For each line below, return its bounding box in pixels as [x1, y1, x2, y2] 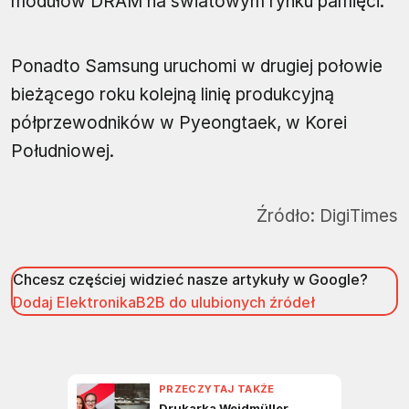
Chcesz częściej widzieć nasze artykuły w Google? [13, 270, 368, 289]
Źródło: [257, 205, 315, 227]
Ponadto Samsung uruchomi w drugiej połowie [11, 56, 383, 78]
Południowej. [11, 141, 114, 163]
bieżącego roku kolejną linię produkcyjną [11, 84, 334, 106]
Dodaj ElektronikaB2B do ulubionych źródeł [13, 293, 315, 312]
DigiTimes [315, 205, 398, 227]
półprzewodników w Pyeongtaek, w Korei [11, 112, 347, 134]
